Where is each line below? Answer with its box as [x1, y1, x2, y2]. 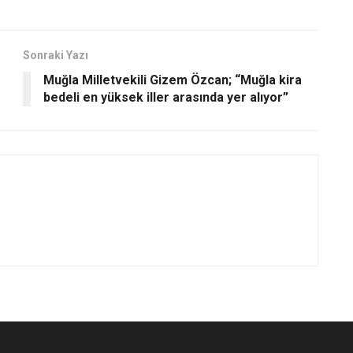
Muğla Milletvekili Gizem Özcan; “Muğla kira [43, 72, 302, 87]
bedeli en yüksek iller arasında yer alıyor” [43, 89, 288, 105]
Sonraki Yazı [23, 48, 88, 61]
